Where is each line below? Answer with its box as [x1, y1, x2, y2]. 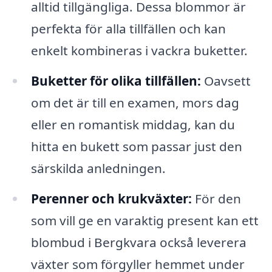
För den [191, 189, 241, 207]
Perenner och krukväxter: [30, 189, 192, 207]
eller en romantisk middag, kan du [30, 115, 235, 133]
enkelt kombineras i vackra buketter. [30, 41, 248, 59]
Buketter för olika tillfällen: [30, 72, 201, 89]
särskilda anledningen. [30, 159, 166, 177]
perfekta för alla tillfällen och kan [30, 19, 226, 37]
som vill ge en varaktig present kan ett [30, 211, 259, 229]
